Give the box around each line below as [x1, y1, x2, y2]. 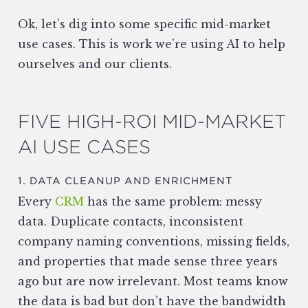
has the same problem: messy [84, 195, 262, 209]
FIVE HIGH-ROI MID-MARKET [18, 110, 286, 133]
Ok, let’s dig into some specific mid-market [18, 17, 271, 32]
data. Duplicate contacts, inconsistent [18, 214, 243, 229]
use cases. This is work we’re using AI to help [18, 37, 285, 52]
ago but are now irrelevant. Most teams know [18, 274, 288, 289]
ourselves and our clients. [18, 57, 172, 71]
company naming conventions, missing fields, [18, 234, 289, 249]
